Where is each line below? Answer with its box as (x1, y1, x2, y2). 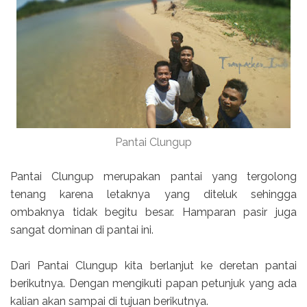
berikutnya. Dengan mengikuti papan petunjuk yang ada (10, 276, 297, 290)
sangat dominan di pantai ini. (10, 223, 153, 236)
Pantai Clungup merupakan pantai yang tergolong (10, 169, 297, 183)
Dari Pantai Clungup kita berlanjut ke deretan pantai (10, 258, 297, 272)
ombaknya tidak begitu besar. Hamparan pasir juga (10, 205, 297, 219)
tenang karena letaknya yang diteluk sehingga (10, 187, 297, 201)
